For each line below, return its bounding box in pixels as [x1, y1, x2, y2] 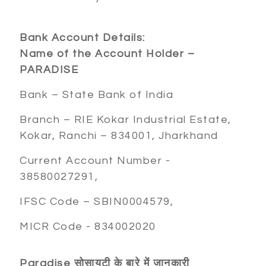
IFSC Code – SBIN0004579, [20, 196, 173, 208]
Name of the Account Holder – [20, 48, 195, 60]
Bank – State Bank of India [20, 89, 173, 101]
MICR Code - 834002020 [20, 221, 156, 233]
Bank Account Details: [20, 32, 145, 44]
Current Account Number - [20, 155, 170, 167]
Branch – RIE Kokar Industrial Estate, [20, 114, 232, 126]
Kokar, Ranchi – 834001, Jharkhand [20, 130, 218, 142]
